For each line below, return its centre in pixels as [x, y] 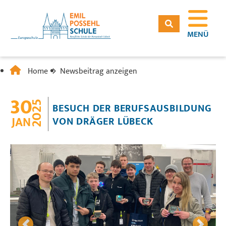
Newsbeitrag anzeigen [99, 71]
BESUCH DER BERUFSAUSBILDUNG [132, 109]
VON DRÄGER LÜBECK [103, 122]
